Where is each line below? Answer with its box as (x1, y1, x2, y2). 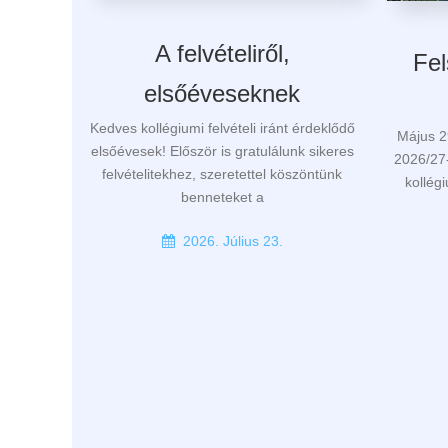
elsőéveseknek (144, 80, 300, 108)
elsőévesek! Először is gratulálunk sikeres (90, 142, 354, 159)
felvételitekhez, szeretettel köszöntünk (102, 165, 342, 182)
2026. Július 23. (182, 232, 283, 249)
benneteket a (180, 188, 264, 205)
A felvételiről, (154, 40, 290, 68)
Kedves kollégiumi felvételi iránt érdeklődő (89, 119, 355, 136)
